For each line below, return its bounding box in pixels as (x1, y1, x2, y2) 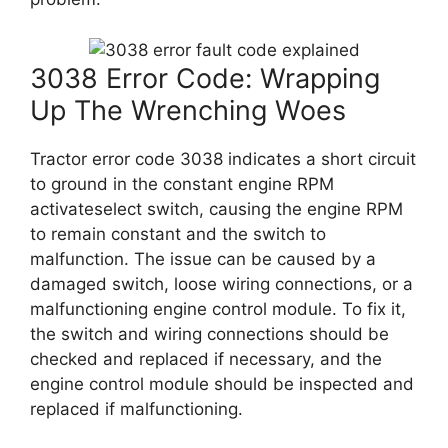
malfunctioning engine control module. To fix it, (30, 298, 406, 319)
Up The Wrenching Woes (30, 93, 346, 127)
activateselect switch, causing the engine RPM (30, 198, 403, 219)
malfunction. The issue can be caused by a (30, 248, 376, 269)
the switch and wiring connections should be (30, 323, 389, 344)
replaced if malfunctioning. (30, 398, 243, 419)
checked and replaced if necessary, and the (30, 348, 382, 369)
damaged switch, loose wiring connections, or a (30, 273, 413, 294)
